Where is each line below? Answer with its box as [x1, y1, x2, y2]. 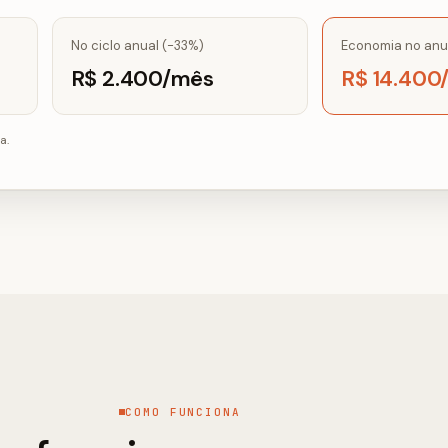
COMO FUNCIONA [124, 404, 242, 419]
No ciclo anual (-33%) [70, 37, 204, 55]
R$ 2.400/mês [70, 64, 215, 94]
